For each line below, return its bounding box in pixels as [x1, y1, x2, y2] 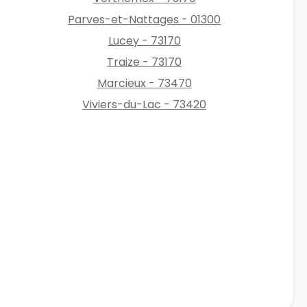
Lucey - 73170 [108, 32, 181, 49]
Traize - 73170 [107, 53, 182, 70]
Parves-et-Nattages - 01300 [68, 11, 221, 27]
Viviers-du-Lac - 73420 [82, 96, 207, 112]
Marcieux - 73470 [97, 75, 192, 91]
